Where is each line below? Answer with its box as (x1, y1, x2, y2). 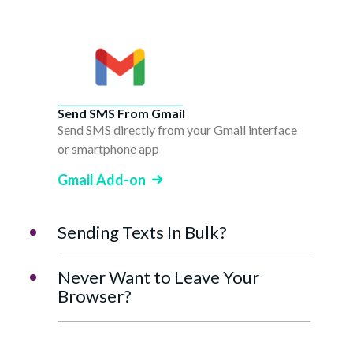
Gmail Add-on (58, 171, 146, 189)
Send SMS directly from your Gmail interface (58, 122, 297, 138)
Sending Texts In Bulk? (58, 221, 227, 243)
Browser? (58, 285, 132, 307)
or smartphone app (58, 141, 159, 157)
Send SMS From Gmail (58, 106, 185, 121)
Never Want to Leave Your (58, 266, 259, 288)
